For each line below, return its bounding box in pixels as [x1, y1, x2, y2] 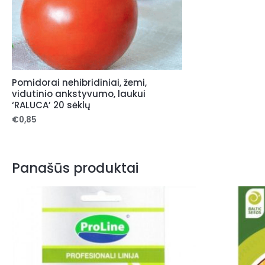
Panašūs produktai [12, 159, 138, 178]
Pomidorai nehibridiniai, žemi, [12, 76, 147, 89]
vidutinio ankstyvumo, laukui [12, 87, 146, 100]
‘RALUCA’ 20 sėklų [12, 98, 91, 111]
